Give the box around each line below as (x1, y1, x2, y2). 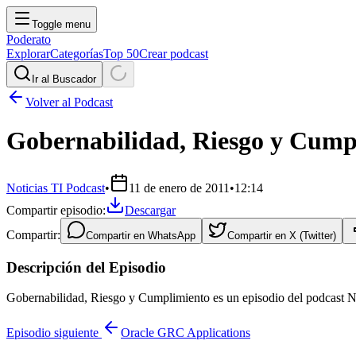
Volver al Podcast (25, 95, 113, 109)
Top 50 (103, 47, 139, 60)
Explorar (6, 47, 50, 60)
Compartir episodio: (6, 203, 106, 217)
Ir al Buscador (32, 73, 96, 85)
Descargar (125, 203, 176, 217)
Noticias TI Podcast (6, 180, 105, 195)
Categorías (50, 47, 103, 60)
